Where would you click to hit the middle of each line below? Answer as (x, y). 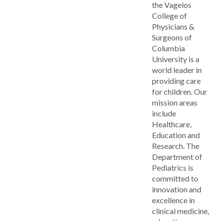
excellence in (173, 200)
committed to (175, 178)
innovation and (177, 189)
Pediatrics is (173, 167)
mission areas (175, 102)
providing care (176, 80)
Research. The (176, 146)
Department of (177, 156)
